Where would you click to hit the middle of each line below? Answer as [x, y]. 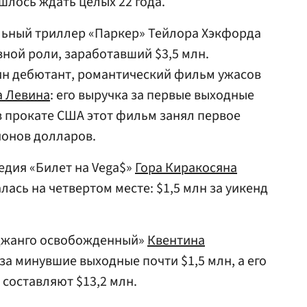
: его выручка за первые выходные [152, 95]
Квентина [176, 241]
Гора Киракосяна [186, 168]
